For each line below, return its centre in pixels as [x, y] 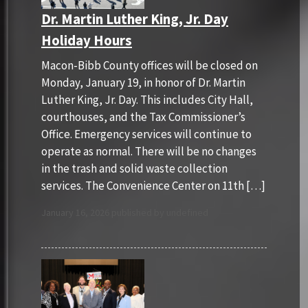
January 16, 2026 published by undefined [125, 212]
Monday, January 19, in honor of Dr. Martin [143, 82]
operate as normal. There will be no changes [149, 151]
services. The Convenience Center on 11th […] [153, 185]
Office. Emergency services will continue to [146, 134]
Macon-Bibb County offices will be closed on [150, 65]
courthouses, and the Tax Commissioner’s [143, 117]
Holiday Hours [87, 40]
